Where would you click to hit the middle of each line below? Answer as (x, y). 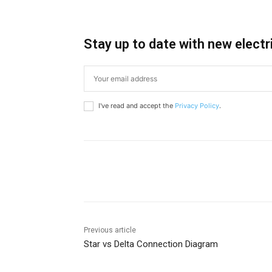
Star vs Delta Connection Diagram (151, 244)
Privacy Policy (197, 106)
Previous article (110, 230)
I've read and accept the (137, 106)
